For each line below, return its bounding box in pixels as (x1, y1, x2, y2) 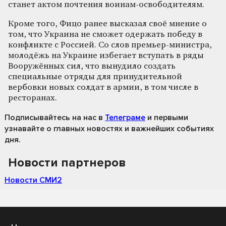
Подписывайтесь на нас (5, 112, 96, 123)
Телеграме (105, 112, 145, 123)
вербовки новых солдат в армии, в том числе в (8, 83, 198, 92)
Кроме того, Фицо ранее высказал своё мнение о (8, 19, 207, 28)
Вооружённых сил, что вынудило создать (8, 62, 176, 71)
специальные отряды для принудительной (8, 72, 182, 81)
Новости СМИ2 (5, 175, 62, 185)
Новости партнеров (8, 155, 126, 170)
